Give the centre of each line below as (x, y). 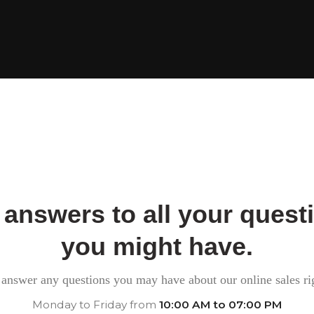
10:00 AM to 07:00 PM (220, 304)
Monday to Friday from (96, 304)
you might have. (157, 246)
